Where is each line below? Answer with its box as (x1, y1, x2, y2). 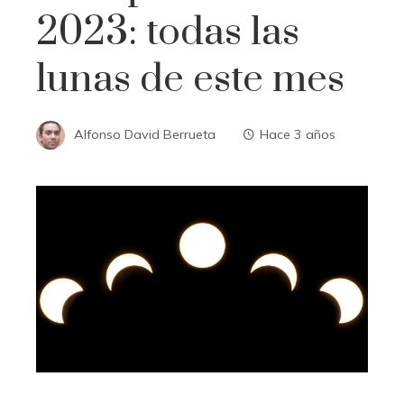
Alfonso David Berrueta (74, 125, 216, 142)
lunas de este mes (36, 54, 344, 104)
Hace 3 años (260, 125, 335, 142)
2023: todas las (36, 7, 299, 57)
